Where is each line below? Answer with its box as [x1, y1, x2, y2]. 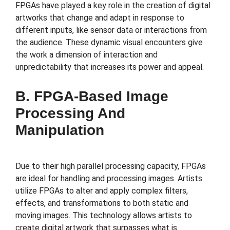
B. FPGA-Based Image [15, 88, 168, 105]
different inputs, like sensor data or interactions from [15, 25, 207, 35]
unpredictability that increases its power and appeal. [15, 62, 204, 72]
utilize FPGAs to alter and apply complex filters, [15, 186, 188, 196]
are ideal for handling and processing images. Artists [15, 174, 202, 184]
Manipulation [15, 122, 104, 139]
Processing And [15, 105, 125, 122]
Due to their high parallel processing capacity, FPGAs [15, 161, 206, 171]
